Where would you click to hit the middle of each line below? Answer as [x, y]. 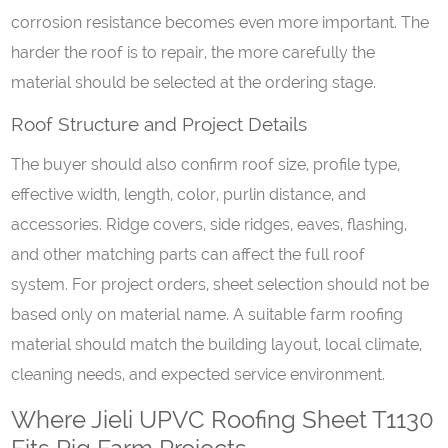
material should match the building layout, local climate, [217, 344]
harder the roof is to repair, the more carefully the [193, 52]
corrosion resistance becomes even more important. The [220, 22]
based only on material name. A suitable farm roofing [207, 314]
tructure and [126, 124]
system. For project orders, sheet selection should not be [220, 284]
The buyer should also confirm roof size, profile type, [206, 164]
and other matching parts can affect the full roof [188, 254]
